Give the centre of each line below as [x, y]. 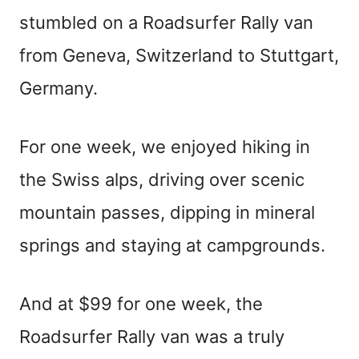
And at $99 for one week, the [141, 303]
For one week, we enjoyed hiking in [165, 146]
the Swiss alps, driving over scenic [162, 179]
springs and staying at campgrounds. [172, 245]
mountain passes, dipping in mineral [167, 212]
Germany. [58, 88]
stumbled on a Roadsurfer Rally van [166, 22]
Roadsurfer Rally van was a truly [152, 336]
